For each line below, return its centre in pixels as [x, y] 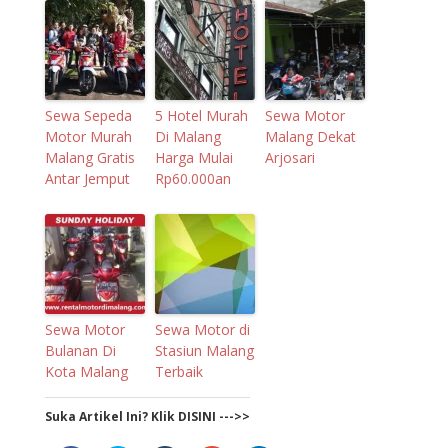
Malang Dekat [310, 136]
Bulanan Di [80, 350]
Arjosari [289, 157]
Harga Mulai [193, 157]
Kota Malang [86, 371]
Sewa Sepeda [88, 115]
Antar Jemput [87, 178]
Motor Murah [88, 136]
